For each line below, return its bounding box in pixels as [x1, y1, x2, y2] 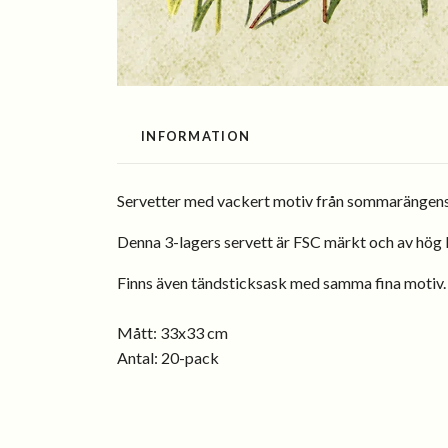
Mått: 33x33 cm [117, 322, 228, 342]
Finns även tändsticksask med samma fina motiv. [117, 272, 446, 292]
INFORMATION [141, 127, 251, 144]
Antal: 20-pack [117, 347, 219, 367]
